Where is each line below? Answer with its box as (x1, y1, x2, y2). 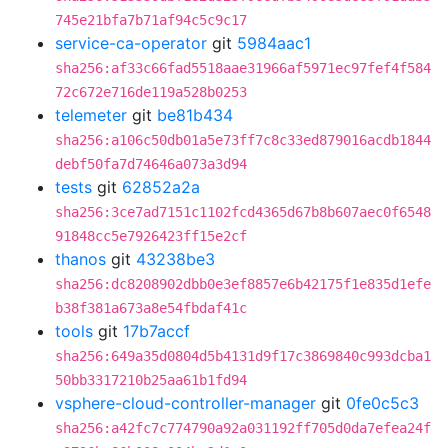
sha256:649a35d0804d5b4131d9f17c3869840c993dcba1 (55, 348, 431, 364)
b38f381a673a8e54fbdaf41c (55, 300, 247, 316)
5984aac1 (237, 33, 311, 53)
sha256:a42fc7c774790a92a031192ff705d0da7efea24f (55, 420, 431, 436)
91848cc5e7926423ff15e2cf (55, 228, 247, 244)
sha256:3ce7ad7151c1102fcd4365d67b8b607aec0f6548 (55, 204, 431, 220)
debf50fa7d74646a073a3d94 (55, 156, 247, 172)
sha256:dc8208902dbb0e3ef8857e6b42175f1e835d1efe (55, 276, 431, 292)
